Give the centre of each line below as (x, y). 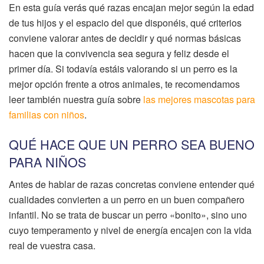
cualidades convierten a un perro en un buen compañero (127, 200)
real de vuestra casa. (52, 246)
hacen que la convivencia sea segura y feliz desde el (119, 53)
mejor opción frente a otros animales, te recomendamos (124, 84)
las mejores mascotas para (199, 99)
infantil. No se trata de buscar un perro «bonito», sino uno (128, 215)
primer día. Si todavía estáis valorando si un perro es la (123, 69)
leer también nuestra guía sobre (76, 99)
